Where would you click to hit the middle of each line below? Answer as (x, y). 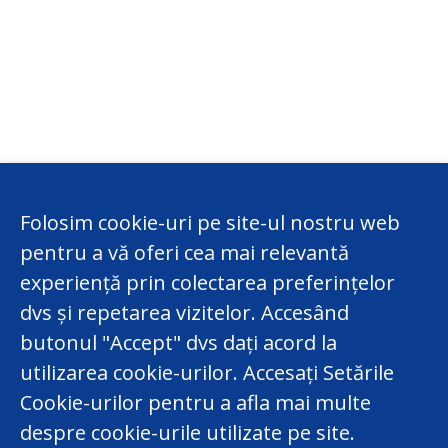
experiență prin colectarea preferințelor (207, 283)
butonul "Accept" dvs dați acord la (178, 343)
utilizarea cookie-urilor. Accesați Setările (207, 373)
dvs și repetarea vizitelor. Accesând (184, 313)
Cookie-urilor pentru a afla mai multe (195, 403)
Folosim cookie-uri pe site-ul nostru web (210, 223)
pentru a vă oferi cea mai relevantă (184, 253)
